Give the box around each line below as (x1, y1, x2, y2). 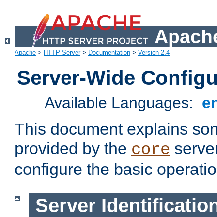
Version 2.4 (138, 49, 170, 57)
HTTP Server (44, 49, 80, 57)
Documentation (88, 49, 130, 57)
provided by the (15, 139, 131, 158)
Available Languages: (45, 94, 198, 112)
